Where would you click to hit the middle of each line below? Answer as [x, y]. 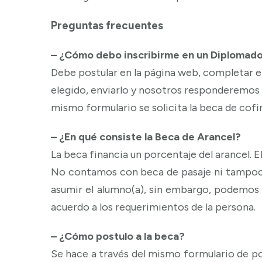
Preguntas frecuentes [107, 25]
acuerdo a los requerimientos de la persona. [153, 207]
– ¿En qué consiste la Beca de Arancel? [146, 137]
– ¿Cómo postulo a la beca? [118, 236]
